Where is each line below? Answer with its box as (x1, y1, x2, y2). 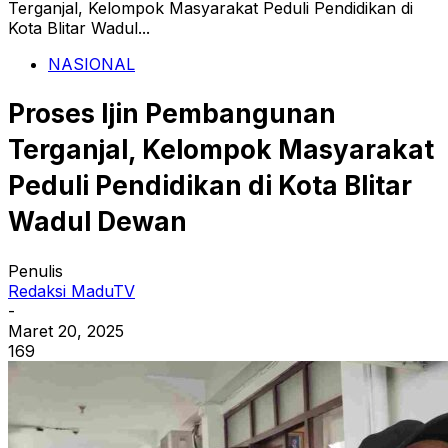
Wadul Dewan (8, 205, 187, 237)
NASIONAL (48, 54, 135, 74)
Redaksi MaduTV (8, 281, 135, 302)
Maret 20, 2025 (8, 321, 124, 342)
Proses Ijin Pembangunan (8, 97, 336, 129)
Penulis (8, 261, 63, 282)
